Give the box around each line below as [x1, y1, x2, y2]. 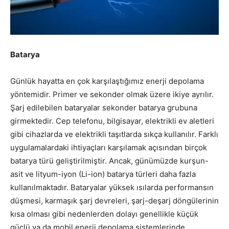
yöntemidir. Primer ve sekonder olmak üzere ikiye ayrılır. [10, 89, 214, 99]
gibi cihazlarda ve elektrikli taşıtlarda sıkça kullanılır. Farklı [10, 129, 218, 139]
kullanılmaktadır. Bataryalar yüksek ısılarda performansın [10, 182, 214, 192]
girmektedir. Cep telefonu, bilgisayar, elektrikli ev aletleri [10, 116, 214, 126]
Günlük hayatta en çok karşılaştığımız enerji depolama [10, 76, 204, 86]
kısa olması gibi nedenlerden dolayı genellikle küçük [10, 209, 198, 219]
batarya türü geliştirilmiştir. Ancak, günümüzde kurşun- [10, 156, 209, 166]
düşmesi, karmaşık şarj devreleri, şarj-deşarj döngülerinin [10, 196, 219, 205]
